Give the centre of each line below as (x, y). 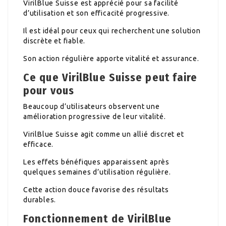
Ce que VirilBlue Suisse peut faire (110, 77)
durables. (40, 200)
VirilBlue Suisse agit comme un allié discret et (104, 134)
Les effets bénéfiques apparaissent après (97, 162)
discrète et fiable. (54, 41)
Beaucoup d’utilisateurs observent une (92, 106)
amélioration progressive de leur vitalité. (95, 116)
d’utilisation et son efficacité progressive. (97, 13)
